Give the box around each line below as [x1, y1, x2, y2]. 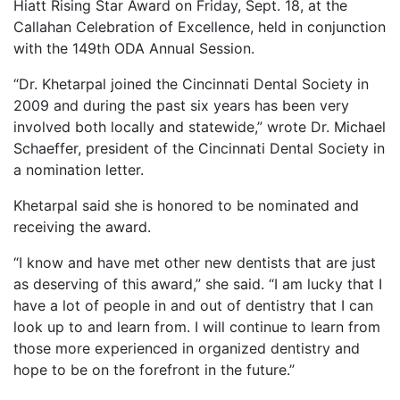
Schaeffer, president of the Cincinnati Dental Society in [13, 139, 385, 158]
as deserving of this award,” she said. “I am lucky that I [13, 275, 382, 294]
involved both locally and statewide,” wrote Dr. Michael [13, 118, 386, 137]
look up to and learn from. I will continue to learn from [13, 318, 380, 337]
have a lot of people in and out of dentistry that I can [13, 296, 373, 315]
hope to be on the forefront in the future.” [13, 361, 295, 379]
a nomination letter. [13, 161, 144, 179]
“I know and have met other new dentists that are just [13, 254, 376, 272]
